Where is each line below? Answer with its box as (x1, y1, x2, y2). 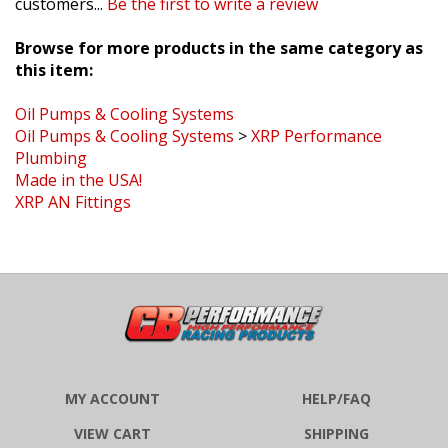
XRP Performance (251, 108, 382, 131)
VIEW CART (73, 407, 151, 427)
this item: (15, 42, 93, 65)
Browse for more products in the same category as (15, 20, 423, 43)
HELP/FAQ (301, 372, 371, 392)
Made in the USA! (15, 152, 142, 175)
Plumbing (15, 130, 87, 153)
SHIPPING (303, 407, 369, 427)
